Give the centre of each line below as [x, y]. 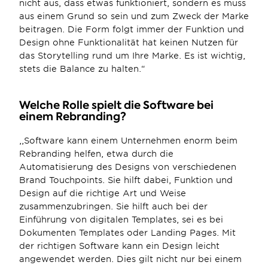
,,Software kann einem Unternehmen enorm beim [128, 141]
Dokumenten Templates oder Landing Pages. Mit [127, 233]
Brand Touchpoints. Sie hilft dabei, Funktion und [126, 180]
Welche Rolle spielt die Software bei [116, 105]
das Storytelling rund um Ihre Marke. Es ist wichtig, [132, 56]
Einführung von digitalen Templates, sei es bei [121, 220]
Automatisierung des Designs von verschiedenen [128, 167]
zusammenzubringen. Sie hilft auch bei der [113, 206]
